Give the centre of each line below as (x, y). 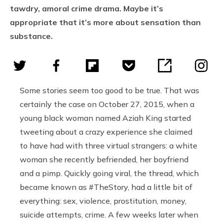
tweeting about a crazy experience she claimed (106, 131)
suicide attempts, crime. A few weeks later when (109, 214)
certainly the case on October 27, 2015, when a (107, 104)
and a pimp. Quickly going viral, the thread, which (109, 173)
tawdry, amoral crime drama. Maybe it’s (87, 8)
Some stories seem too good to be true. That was (110, 90)
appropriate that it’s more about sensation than (105, 22)
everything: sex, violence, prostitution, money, (103, 201)
